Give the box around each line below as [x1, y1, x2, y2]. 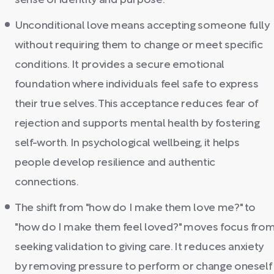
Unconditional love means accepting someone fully [15, 21, 270, 31]
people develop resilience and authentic [15, 158, 215, 168]
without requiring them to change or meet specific [15, 40, 263, 51]
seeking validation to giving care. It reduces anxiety [15, 242, 264, 253]
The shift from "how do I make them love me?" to [15, 203, 256, 213]
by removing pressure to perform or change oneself [15, 262, 272, 272]
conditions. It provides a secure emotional [15, 60, 224, 70]
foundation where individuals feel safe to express [15, 80, 259, 90]
